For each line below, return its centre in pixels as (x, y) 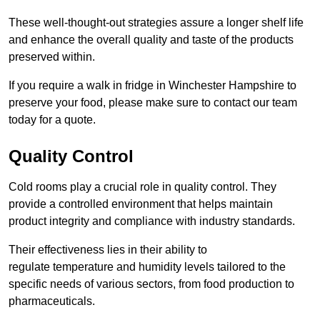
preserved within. (52, 57)
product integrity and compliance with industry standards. (152, 221)
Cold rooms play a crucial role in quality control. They (142, 187)
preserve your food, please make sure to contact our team (153, 103)
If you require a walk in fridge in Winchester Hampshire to (152, 86)
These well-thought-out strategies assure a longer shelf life (156, 23)
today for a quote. (52, 120)
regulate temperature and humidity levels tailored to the (147, 267)
